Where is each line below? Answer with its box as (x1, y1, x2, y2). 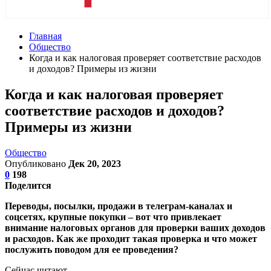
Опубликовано (5, 158, 68, 169)
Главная (29, 31, 62, 41)
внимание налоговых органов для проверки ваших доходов (5, 222, 266, 233)
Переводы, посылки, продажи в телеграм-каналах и (5, 200, 232, 211)
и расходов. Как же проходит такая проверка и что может (5, 233, 257, 244)
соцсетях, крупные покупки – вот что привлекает (5, 211, 221, 222)
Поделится (5, 180, 51, 191)
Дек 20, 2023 (68, 158, 121, 169)
